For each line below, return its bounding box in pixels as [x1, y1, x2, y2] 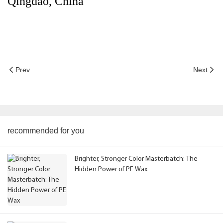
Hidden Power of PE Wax [75, 166, 147, 174]
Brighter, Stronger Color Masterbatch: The [75, 155, 198, 163]
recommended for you [7, 126, 84, 135]
